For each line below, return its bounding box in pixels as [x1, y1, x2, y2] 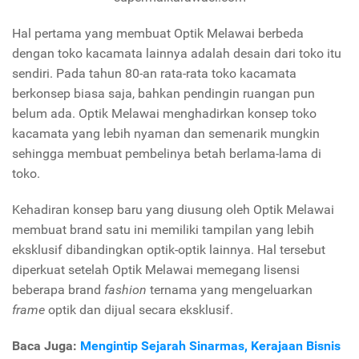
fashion [104, 282, 147, 298]
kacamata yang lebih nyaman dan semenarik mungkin [12, 126, 320, 142]
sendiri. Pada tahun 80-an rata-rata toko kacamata [12, 66, 296, 82]
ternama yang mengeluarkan [147, 282, 313, 298]
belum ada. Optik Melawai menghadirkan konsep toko [12, 106, 317, 122]
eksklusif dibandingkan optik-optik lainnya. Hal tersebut [12, 242, 325, 258]
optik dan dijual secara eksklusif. [45, 302, 233, 318]
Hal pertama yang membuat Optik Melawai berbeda [12, 26, 304, 42]
